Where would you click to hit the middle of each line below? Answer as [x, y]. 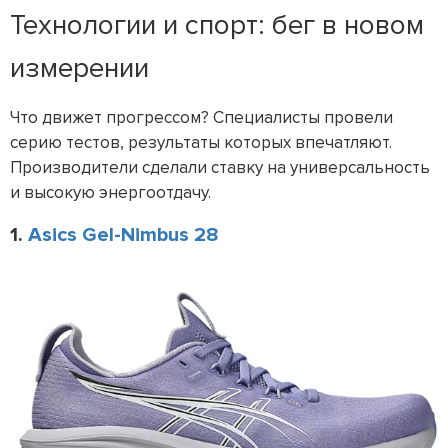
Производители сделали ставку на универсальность [220, 167]
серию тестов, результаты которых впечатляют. [201, 142]
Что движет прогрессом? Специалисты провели [201, 117]
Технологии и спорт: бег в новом [217, 24]
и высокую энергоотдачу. [110, 192]
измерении [79, 67]
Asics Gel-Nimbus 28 [123, 234]
